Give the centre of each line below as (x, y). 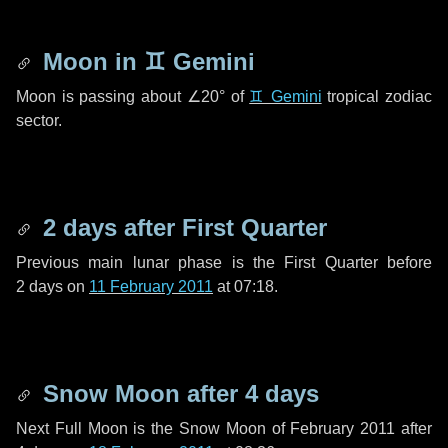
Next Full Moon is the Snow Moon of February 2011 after (224, 428)
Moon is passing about (101, 96)
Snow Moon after (140, 393)
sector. (39, 120)
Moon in (90, 61)
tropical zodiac (377, 96)
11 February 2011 (151, 286)
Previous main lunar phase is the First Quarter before (224, 262)
